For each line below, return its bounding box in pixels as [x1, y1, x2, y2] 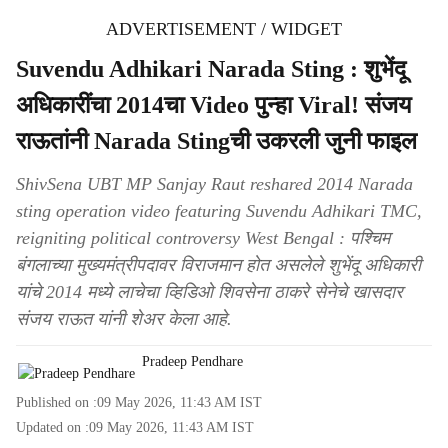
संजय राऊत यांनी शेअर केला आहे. [16, 309, 232, 329]
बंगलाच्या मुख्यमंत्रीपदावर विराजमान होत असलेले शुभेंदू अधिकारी [16, 255, 421, 275]
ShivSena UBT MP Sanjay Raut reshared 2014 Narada [16, 174, 413, 194]
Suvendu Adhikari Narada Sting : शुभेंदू [16, 56, 406, 82]
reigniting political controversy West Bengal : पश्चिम [16, 228, 390, 248]
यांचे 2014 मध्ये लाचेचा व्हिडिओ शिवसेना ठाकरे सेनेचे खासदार [16, 282, 403, 302]
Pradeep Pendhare [142, 354, 243, 369]
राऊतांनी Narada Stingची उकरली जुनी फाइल [16, 128, 417, 154]
